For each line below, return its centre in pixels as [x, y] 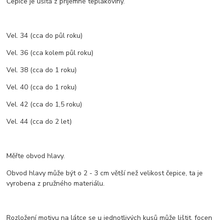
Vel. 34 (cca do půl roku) [45, 36]
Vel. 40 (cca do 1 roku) [43, 87]
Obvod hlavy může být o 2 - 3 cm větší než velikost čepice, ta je [105, 173]
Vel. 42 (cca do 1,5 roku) [44, 105]
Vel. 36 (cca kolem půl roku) [50, 53]
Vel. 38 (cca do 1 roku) [42, 70]
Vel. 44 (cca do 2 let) [39, 122]
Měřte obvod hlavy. [37, 156]
